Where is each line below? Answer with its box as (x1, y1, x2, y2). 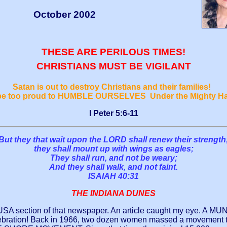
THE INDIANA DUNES (71, 189, 156, 198)
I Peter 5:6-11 (89, 109, 138, 118)
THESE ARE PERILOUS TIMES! (42, 46, 185, 57)
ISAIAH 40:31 (88, 172, 139, 181)
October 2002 (33, 9, 96, 20)
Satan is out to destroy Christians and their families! (12, 83, 215, 92)
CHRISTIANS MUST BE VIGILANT (36, 60, 191, 71)
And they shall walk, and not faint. (49, 163, 178, 172)
